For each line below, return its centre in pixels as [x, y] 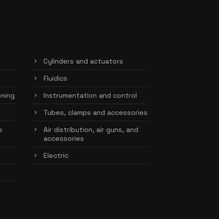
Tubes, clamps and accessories [96, 112]
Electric [56, 155]
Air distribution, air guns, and [91, 130]
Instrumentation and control [90, 95]
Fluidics [55, 78]
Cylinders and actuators [83, 61]
